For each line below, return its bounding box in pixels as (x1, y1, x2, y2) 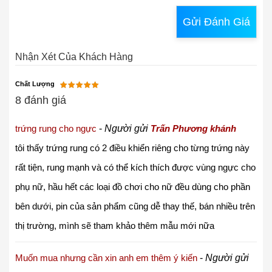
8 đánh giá (15, 93, 66, 106)
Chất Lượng (15, 80, 55, 87)
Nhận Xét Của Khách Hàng (15, 51, 133, 62)
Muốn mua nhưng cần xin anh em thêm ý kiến (15, 252, 197, 263)
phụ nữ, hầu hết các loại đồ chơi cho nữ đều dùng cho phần (15, 181, 250, 192)
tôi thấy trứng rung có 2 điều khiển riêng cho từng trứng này (15, 142, 250, 153)
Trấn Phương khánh (151, 123, 236, 134)
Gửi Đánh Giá (183, 15, 250, 28)
